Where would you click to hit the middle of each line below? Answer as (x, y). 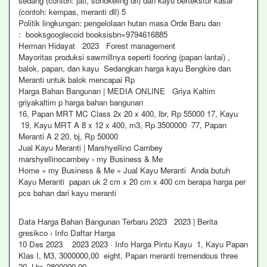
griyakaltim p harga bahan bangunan (81, 102)
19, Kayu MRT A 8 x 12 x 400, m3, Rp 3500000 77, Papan (122, 125)
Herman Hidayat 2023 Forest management (97, 46)
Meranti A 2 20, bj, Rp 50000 (68, 136)
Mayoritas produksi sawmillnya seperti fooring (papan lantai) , (124, 57)
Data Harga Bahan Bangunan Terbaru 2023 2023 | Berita (119, 221)
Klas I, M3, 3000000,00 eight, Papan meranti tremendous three (128, 255)
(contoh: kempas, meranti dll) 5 (72, 12)
